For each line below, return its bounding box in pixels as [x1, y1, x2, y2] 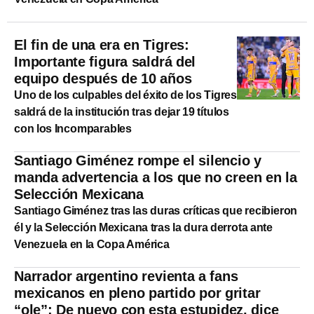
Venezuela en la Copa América [14, 238, 170, 250]
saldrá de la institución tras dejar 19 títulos [14, 105, 229, 118]
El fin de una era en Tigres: [14, 36, 190, 53]
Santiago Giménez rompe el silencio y [14, 152, 261, 168]
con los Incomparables [14, 122, 132, 135]
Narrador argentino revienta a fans [14, 268, 238, 284]
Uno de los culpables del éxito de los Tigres [14, 88, 237, 101]
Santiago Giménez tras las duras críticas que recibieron [14, 204, 298, 217]
